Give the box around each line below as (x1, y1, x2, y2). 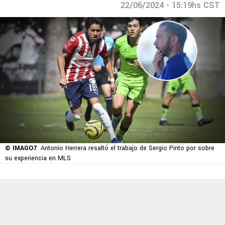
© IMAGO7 (5, 144, 37, 153)
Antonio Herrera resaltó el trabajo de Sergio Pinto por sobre (41, 144, 214, 153)
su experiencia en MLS (5, 154, 71, 163)
